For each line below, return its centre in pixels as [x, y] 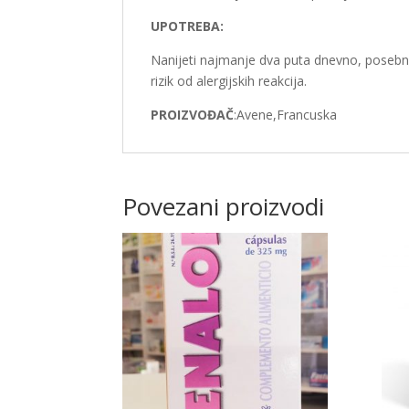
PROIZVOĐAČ [193, 114]
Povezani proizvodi [224, 206]
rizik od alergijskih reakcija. [229, 80]
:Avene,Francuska [286, 114]
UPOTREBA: [188, 26]
